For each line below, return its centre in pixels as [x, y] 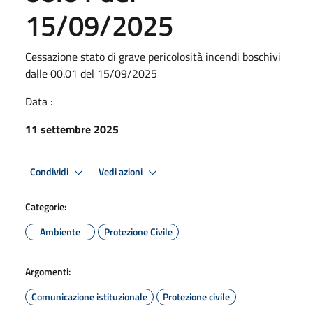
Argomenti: [48, 271]
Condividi [50, 172]
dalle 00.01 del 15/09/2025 [91, 73]
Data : [39, 101]
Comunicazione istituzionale [89, 297]
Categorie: [46, 206]
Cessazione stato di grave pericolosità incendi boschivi [153, 57]
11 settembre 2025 [72, 129]
